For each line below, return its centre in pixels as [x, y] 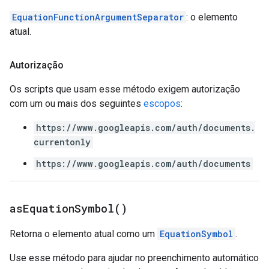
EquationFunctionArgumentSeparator [98, 17]
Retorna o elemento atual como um [83, 234]
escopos [162, 104]
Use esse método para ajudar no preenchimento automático [134, 258]
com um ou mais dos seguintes [77, 104]
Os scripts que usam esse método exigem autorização [125, 89]
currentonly [62, 142]
